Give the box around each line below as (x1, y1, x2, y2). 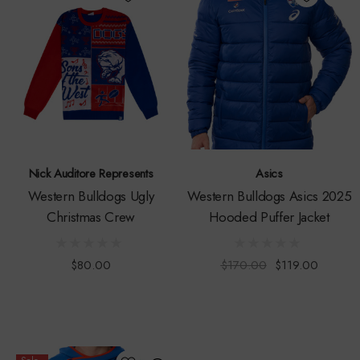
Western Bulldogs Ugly (27, 186, 154, 207)
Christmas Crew (46, 207, 136, 227)
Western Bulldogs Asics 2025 (186, 186, 352, 207)
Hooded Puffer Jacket (209, 207, 329, 227)
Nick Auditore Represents (28, 165, 153, 183)
